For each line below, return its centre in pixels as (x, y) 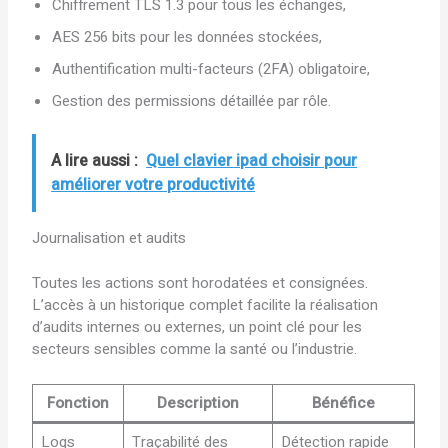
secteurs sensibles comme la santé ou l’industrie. (195, 348)
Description (198, 402)
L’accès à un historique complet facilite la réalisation (205, 304)
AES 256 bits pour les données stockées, (187, 36)
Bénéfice (344, 402)
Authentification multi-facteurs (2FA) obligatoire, (211, 68)
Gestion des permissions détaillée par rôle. (192, 100)
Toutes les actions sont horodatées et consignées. (200, 282)
